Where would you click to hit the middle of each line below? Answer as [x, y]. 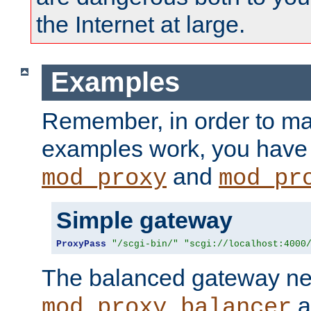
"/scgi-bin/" [145, 244]
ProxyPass [81, 244]
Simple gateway [144, 220]
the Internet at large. [141, 25]
